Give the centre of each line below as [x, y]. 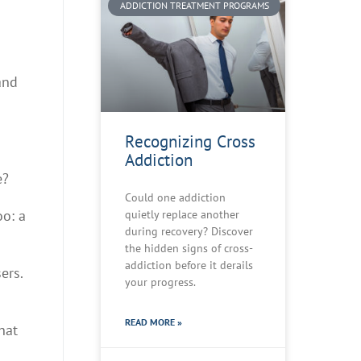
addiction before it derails [189, 265]
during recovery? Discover [189, 231]
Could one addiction [175, 197]
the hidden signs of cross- [189, 248]
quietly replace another [182, 214]
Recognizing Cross [190, 141]
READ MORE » [154, 322]
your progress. [160, 282]
